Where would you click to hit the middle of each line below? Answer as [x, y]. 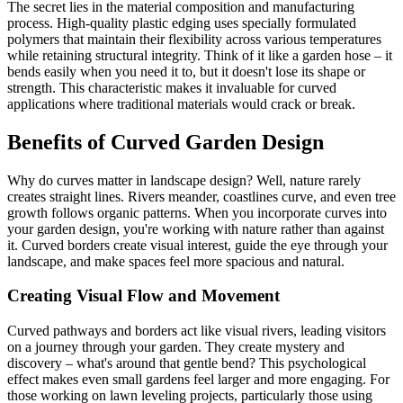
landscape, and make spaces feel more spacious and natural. [176, 261]
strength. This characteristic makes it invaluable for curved [172, 87]
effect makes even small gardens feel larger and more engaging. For [198, 380]
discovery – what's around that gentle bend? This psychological [187, 363]
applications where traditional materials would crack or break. [181, 103]
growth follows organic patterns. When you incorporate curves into [197, 212]
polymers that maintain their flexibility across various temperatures [194, 39]
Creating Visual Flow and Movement [143, 296]
